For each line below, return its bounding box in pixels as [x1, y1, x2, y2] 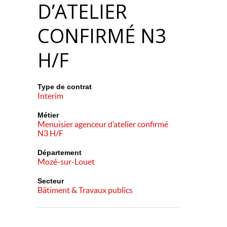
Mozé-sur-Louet [37, 157, 95, 166]
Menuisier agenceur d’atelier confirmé [37, 120, 168, 129]
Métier [37, 111, 59, 119]
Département [37, 148, 82, 157]
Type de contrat [37, 83, 92, 91]
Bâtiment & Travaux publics [37, 185, 133, 195]
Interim [37, 91, 63, 100]
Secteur [37, 177, 64, 185]
